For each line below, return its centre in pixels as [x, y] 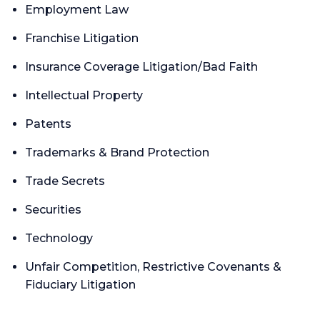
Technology [59, 238]
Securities [53, 209]
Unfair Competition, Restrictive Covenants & [153, 266]
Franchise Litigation [82, 38]
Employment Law [77, 9]
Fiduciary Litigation [80, 284]
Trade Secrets [65, 181]
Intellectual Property [84, 95]
